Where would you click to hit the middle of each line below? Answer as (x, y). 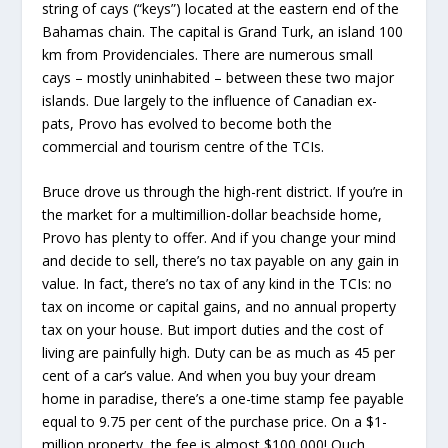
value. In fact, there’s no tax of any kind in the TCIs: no (217, 284)
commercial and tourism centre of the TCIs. (183, 146)
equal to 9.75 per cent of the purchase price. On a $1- (215, 422)
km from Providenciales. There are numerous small (208, 54)
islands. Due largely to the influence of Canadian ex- (210, 100)
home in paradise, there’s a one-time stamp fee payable (223, 399)
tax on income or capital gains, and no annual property (219, 307)
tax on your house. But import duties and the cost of (213, 330)
